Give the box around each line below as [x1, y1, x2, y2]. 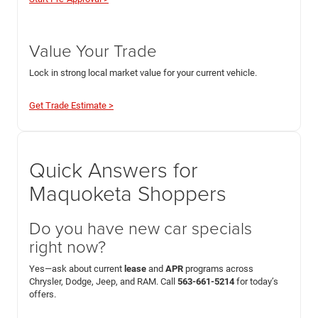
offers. [29, 288, 56, 300]
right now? [29, 234, 106, 258]
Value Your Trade [29, 38, 157, 62]
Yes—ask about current [29, 263, 124, 274]
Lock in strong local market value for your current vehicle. [29, 67, 257, 78]
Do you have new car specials [29, 215, 252, 239]
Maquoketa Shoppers [29, 177, 226, 207]
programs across [183, 263, 253, 274]
